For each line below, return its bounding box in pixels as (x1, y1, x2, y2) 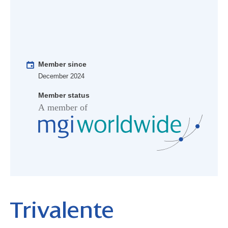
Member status (38, 91, 90, 100)
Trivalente (10, 197, 114, 224)
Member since (38, 60, 87, 69)
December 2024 (38, 72, 84, 80)
